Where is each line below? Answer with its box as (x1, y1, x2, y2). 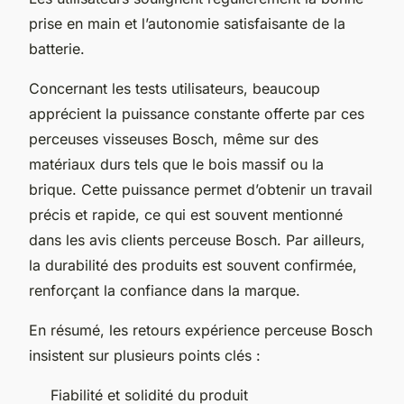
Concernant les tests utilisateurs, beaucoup (29, 78, 320, 97)
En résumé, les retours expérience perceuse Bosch (29, 320, 372, 339)
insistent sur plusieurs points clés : (29, 345, 261, 364)
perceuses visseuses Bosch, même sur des (29, 129, 318, 148)
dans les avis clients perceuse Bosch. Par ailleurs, (29, 230, 365, 249)
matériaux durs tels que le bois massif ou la (29, 154, 324, 173)
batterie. (29, 39, 85, 58)
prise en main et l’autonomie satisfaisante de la (29, 14, 345, 32)
